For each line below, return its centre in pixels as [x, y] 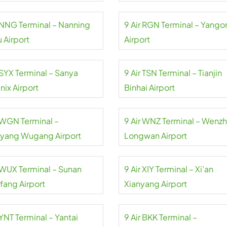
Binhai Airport [149, 87]
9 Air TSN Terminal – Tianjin [173, 73]
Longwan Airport [155, 136]
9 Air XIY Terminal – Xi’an [168, 169]
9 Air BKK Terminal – [160, 217]
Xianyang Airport [155, 184]
